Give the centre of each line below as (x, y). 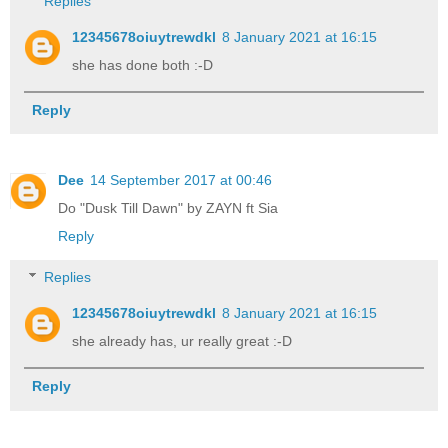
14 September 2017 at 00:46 (181, 179)
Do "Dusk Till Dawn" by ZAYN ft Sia (168, 207)
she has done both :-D (143, 64)
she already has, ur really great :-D (182, 341)
